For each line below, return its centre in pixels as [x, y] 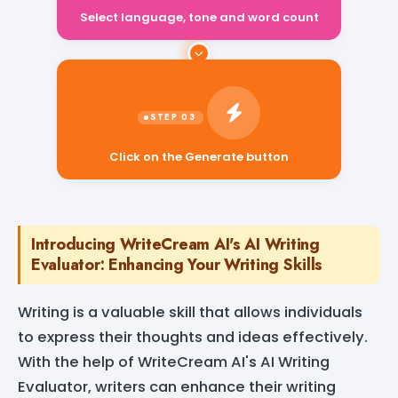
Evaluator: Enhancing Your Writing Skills [177, 264]
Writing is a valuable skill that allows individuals [190, 312]
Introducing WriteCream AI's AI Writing [175, 244]
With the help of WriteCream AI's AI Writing [174, 362]
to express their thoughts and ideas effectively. [193, 337]
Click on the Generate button [199, 156]
